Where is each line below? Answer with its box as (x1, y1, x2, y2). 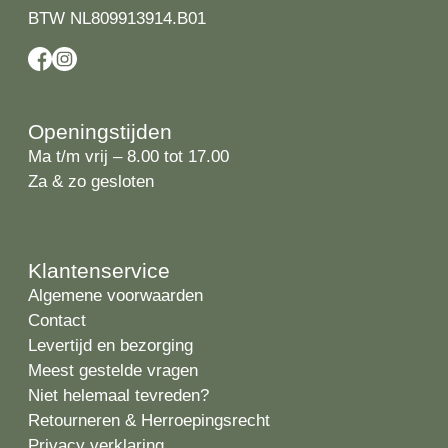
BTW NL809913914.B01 (28, 9, 206, 28)
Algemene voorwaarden (28, 286, 203, 306)
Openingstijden (28, 120, 172, 144)
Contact (28, 311, 86, 331)
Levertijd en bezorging (28, 336, 193, 356)
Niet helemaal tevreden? (28, 386, 209, 406)
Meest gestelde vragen (28, 361, 198, 381)
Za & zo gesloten (28, 172, 154, 192)
